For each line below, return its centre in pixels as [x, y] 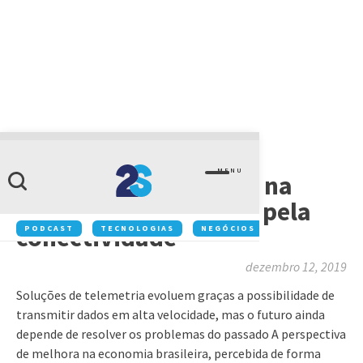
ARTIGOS [37, 148]
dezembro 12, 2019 [296, 267]
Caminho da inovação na [154, 186]
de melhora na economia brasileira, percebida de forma [169, 353]
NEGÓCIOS [228, 228]
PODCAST [49, 228]
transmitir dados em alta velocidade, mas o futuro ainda [171, 314]
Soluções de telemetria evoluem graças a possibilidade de [175, 295]
